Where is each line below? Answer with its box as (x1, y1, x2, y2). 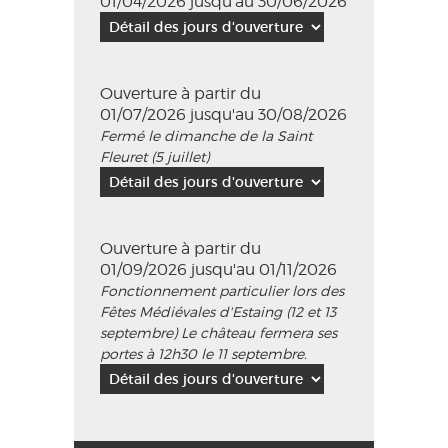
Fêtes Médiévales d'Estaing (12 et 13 (100, 303, 336, 320)
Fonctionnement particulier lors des (100, 282, 344, 299)
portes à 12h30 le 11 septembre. (100, 345, 307, 362)
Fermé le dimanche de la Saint (100, 127, 312, 144)
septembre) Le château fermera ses (100, 324, 337, 341)
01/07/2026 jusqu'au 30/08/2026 (100, 105, 347, 124)
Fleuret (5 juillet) (100, 148, 209, 165)
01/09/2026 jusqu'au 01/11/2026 (100, 260, 337, 279)
